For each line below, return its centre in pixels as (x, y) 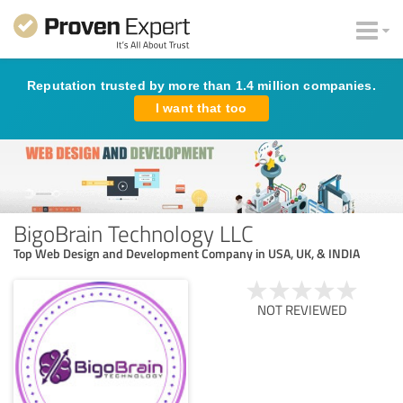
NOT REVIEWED (302, 309)
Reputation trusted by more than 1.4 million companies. (201, 85)
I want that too (201, 108)
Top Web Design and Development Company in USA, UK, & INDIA (187, 253)
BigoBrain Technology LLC (134, 233)
